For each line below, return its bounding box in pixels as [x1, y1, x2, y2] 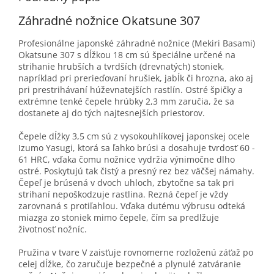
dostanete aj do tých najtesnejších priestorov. [18, 107, 205, 119]
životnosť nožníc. [18, 223, 87, 235]
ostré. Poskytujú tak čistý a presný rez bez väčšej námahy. [18, 165, 254, 177]
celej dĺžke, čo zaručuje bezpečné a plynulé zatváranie [18, 258, 241, 270]
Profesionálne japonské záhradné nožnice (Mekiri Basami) [18, 37, 255, 50]
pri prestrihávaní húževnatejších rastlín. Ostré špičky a [18, 84, 243, 96]
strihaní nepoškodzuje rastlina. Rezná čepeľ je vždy [18, 188, 228, 201]
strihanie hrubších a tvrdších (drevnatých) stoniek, [18, 61, 224, 73]
